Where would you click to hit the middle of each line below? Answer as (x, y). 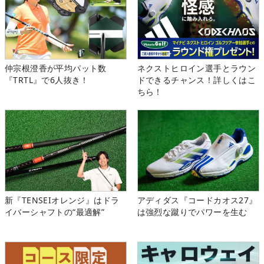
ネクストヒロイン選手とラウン (197, 68)
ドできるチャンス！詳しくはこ (197, 80)
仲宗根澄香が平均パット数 (56, 68)
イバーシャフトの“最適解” (55, 212)
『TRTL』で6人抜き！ (47, 80)
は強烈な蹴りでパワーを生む (192, 212)
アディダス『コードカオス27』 (197, 200)
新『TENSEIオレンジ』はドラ (62, 200)
